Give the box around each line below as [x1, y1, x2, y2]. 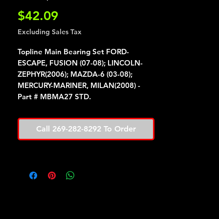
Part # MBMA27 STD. [18, 92, 91, 101]
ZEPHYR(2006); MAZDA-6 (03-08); [18, 69, 132, 79]
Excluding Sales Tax [18, 27, 82, 36]
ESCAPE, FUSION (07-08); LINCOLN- [18, 58, 143, 67]
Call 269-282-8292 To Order [36, 124, 136, 133]
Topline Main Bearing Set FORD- [18, 47, 129, 56]
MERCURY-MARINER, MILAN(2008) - [18, 81, 140, 90]
